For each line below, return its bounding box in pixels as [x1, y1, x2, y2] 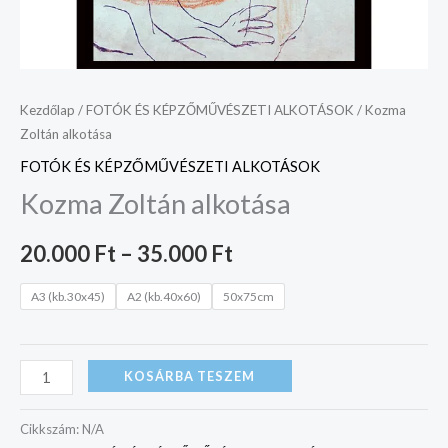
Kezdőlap [20, 102, 75, 119]
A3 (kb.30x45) [31, 289, 105, 305]
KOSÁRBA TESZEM [124, 367, 256, 384]
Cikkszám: [20, 420, 82, 437]
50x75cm [223, 289, 274, 305]
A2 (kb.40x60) [127, 289, 201, 305]
